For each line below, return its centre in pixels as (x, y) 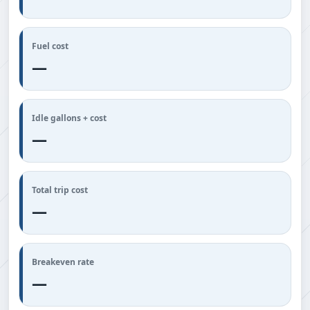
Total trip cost (60, 190)
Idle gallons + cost (69, 118)
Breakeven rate (63, 262)
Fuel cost (50, 46)
